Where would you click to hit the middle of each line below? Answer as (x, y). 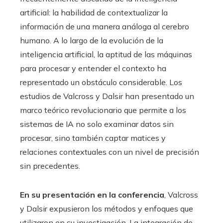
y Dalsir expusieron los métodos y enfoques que (107, 209)
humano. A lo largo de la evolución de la (92, 41)
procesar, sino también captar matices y (93, 138)
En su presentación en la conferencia (92, 195)
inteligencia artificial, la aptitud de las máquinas (106, 55)
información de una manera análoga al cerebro (105, 27)
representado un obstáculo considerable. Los (101, 82)
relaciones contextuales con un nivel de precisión (110, 152)
